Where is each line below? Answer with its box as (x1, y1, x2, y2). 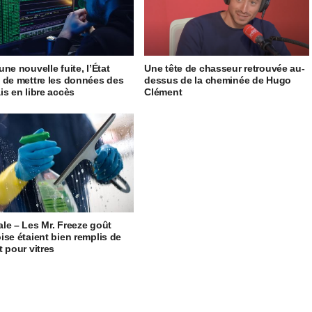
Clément (144, 86, 182, 98)
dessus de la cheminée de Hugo (144, 75, 291, 86)
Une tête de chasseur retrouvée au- (144, 63, 305, 75)
